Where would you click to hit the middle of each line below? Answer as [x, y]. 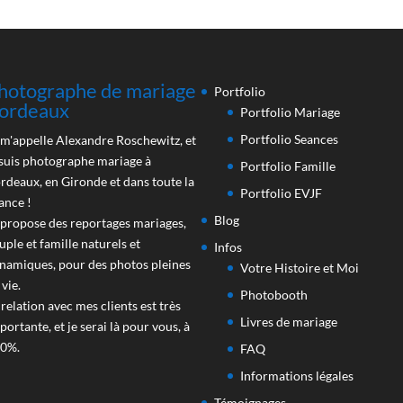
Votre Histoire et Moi [300, 267]
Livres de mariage [289, 321]
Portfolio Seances [289, 139]
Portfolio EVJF [281, 193]
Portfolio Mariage [290, 112]
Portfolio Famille [288, 166]
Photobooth [274, 294]
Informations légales [297, 375]
